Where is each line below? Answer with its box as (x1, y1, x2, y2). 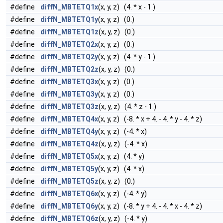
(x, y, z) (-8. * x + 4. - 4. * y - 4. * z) (98, 115, 202, 123)
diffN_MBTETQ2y (40, 53, 98, 61)
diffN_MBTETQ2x (40, 40, 98, 48)
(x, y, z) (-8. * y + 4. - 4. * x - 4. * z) (98, 202, 202, 210)
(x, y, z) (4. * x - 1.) (98, 3, 155, 11)
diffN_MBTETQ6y (40, 202, 98, 210)
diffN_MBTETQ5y (40, 165, 98, 173)
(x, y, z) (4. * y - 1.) (98, 53, 155, 61)
